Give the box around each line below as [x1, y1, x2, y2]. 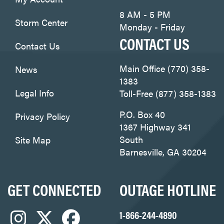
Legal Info [15, 86, 54, 99]
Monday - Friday [119, 20, 185, 33]
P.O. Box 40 [119, 107, 165, 120]
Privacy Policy [15, 109, 70, 122]
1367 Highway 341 [119, 120, 191, 133]
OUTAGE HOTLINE [119, 177, 216, 200]
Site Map [15, 133, 50, 146]
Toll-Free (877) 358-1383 [119, 86, 216, 99]
